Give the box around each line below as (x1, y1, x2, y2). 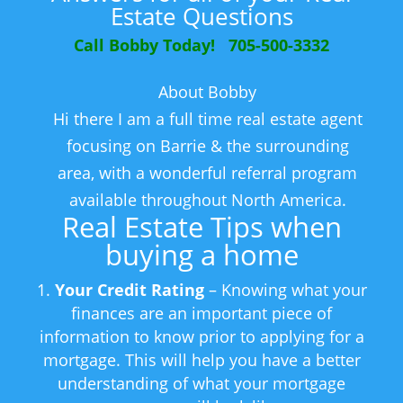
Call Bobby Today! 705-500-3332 (74, 34, 329, 57)
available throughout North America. (68, 189, 346, 211)
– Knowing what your (203, 279, 367, 301)
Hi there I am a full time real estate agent (52, 108, 363, 130)
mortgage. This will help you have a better (42, 349, 361, 372)
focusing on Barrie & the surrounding (66, 135, 349, 157)
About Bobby (158, 81, 257, 103)
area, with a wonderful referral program (58, 162, 358, 184)
